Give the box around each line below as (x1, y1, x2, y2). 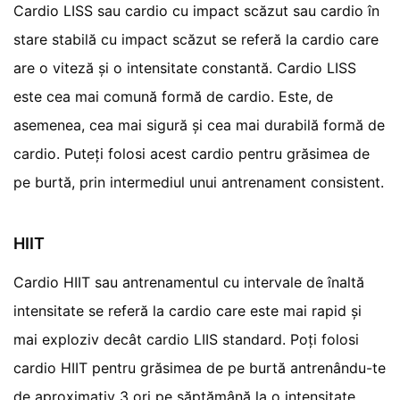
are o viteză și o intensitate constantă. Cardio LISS (13, 59, 357, 78)
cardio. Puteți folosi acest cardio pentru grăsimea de (13, 145, 371, 163)
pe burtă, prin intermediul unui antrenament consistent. (13, 173, 385, 192)
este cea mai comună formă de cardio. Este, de (13, 87, 334, 106)
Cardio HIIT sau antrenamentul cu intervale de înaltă (13, 273, 365, 292)
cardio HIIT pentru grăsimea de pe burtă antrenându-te (13, 359, 387, 378)
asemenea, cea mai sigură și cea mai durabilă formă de (13, 116, 386, 135)
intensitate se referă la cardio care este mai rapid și (13, 302, 362, 321)
